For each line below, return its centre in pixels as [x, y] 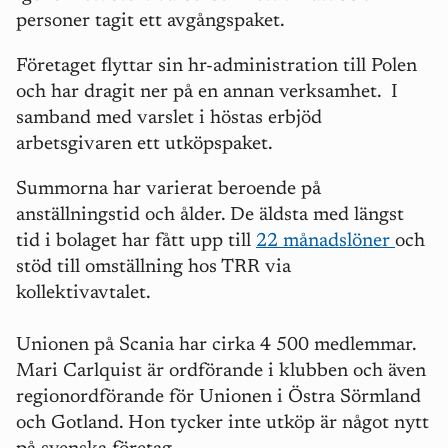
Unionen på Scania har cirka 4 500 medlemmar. [216, 345]
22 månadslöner [325, 241]
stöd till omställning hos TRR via [153, 267]
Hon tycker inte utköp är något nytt [278, 423]
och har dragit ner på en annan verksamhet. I [207, 92]
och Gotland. [70, 423]
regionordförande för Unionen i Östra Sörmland [218, 397]
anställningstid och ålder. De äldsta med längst [210, 215]
